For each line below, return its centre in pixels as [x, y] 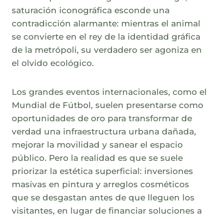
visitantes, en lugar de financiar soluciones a [107, 211]
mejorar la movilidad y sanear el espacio [97, 145]
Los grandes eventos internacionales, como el [109, 92]
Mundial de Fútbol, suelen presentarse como [108, 105]
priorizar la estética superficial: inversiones [102, 171]
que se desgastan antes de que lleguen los [103, 198]
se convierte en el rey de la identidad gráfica [106, 37]
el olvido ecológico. [53, 63]
